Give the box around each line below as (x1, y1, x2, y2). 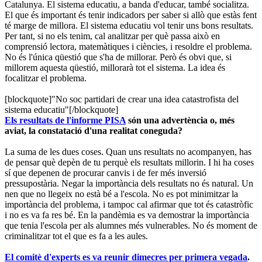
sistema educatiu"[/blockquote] (5, 104, 118, 115)
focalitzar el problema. (5, 73, 87, 83)
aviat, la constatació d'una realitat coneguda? (5, 125, 182, 136)
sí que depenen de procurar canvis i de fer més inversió (5, 167, 206, 178)
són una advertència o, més (126, 115, 235, 125)
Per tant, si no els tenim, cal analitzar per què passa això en (5, 30, 220, 41)
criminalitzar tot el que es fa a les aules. (5, 230, 148, 241)
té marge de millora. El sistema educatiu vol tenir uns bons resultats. (5, 20, 253, 30)
